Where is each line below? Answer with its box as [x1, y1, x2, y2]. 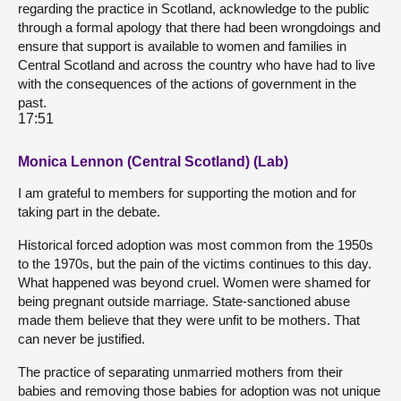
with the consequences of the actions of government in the [18, 76, 356, 91]
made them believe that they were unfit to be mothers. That [18, 312, 360, 328]
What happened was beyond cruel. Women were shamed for [18, 275, 371, 290]
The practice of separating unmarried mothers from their [18, 364, 343, 380]
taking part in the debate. [18, 204, 160, 219]
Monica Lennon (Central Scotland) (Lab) [18, 154, 288, 169]
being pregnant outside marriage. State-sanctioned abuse [18, 294, 350, 309]
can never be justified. [18, 331, 145, 346]
